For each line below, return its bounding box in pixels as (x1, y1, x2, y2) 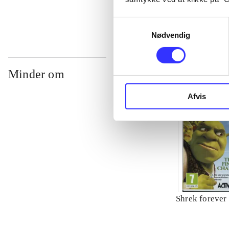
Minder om (8, 67, 64, 81)
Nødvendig (151, 30, 191, 39)
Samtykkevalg (113, 18, 162, 28)
